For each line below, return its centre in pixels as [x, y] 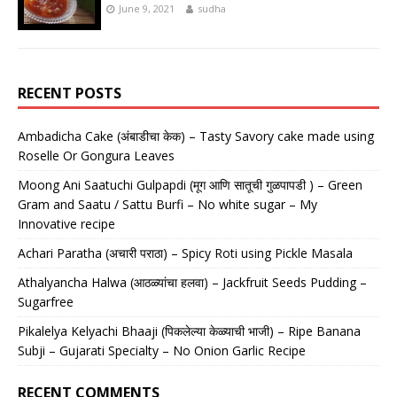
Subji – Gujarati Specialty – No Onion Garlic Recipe [162, 351]
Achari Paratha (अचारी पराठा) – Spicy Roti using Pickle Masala [185, 253]
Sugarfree [46, 302]
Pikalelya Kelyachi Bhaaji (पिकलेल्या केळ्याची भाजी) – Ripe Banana [189, 331]
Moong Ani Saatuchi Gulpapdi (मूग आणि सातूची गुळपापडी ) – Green [190, 185]
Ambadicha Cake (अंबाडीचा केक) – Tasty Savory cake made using [196, 136]
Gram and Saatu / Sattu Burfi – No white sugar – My [167, 205]
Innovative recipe [66, 224]
